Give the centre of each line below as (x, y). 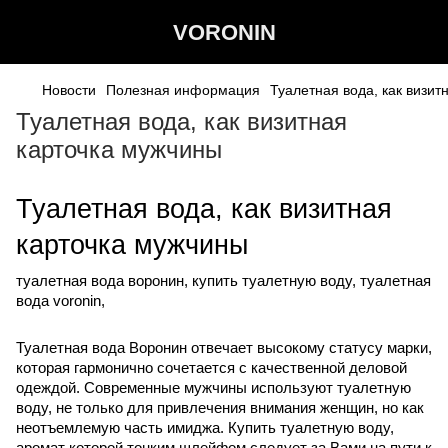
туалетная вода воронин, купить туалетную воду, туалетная (223, 280)
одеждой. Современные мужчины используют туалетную (213, 387)
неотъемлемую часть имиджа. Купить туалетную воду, (205, 427)
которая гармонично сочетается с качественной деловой (211, 367)
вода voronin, (60, 300)
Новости (69, 90)
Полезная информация (183, 90)
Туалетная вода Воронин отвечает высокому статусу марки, (224, 347)
